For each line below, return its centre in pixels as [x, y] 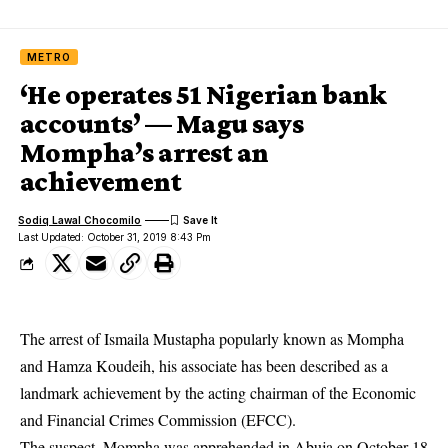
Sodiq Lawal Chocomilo [80, 219]
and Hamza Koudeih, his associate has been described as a [204, 365]
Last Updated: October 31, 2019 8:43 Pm [115, 237]
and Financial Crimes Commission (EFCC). [158, 419]
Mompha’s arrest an [144, 152]
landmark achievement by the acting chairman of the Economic [218, 392]
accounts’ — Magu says [162, 123]
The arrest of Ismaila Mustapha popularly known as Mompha [212, 338]
